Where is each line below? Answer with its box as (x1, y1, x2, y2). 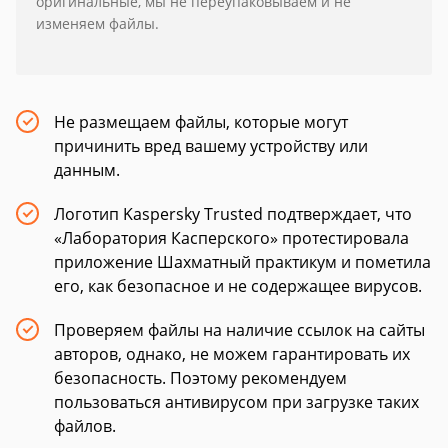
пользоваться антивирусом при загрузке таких (54, 391, 419, 413)
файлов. (54, 415, 116, 437)
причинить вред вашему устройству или (54, 135, 368, 157)
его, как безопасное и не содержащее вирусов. (54, 275, 422, 297)
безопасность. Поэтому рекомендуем (54, 367, 347, 389)
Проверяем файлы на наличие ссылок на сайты (54, 319, 425, 341)
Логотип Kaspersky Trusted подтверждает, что (54, 203, 412, 225)
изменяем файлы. (36, 14, 159, 33)
